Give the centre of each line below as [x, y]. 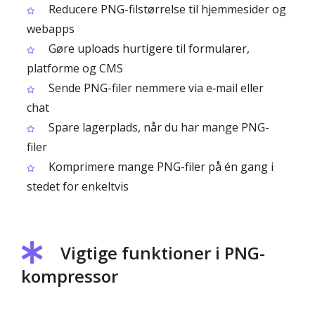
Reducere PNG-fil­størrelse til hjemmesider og [166, 9]
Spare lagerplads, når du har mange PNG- [157, 127]
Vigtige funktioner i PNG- [163, 253]
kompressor [70, 276]
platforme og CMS [75, 68]
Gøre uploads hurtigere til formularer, [148, 49]
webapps [51, 29]
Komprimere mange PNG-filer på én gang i [160, 167]
